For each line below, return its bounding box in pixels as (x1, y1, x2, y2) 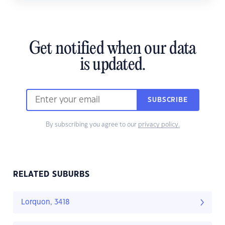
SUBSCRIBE (148, 97, 188, 103)
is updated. (79, 56, 146, 75)
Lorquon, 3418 (21, 199, 70, 206)
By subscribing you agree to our (45, 122, 138, 128)
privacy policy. (138, 122, 180, 128)
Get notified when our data (29, 40, 196, 59)
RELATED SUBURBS (13, 171, 90, 179)
